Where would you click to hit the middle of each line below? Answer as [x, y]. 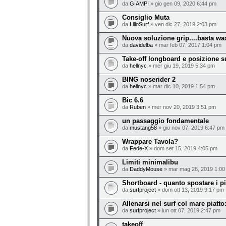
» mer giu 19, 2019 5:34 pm [181, 66]
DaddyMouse [146, 169]
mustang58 [143, 128]
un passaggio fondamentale [165, 121]
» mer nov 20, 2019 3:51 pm [181, 107]
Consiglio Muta [146, 17]
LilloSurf [139, 24]
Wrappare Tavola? [150, 142]
